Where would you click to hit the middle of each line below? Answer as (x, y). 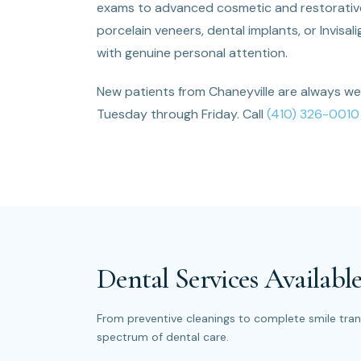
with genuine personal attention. (192, 53)
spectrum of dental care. (163, 337)
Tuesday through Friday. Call (182, 114)
